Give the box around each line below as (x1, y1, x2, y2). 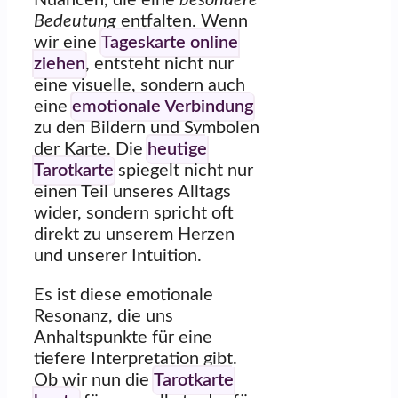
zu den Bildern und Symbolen (34, 119, 259, 138)
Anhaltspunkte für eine (34, 329, 212, 347)
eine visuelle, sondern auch (34, 76, 245, 95)
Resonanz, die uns (34, 307, 173, 326)
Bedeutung (34, 12, 116, 31)
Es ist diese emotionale (34, 286, 213, 305)
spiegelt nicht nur (114, 162, 253, 180)
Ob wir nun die (34, 371, 154, 390)
